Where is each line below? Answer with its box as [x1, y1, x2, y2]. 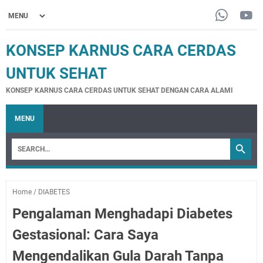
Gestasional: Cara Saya [12, 227, 159, 243]
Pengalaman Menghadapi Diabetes [12, 205, 232, 222]
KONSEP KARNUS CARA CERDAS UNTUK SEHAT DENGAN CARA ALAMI [6, 86, 233, 95]
